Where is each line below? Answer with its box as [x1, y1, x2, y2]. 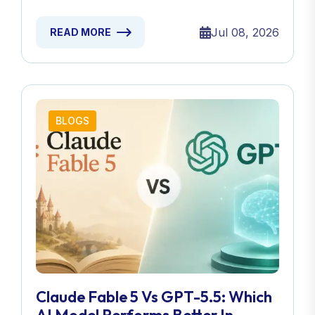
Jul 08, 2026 [211, 25, 279, 40]
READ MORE [50, 26, 111, 39]
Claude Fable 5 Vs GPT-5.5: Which [36, 287, 272, 307]
